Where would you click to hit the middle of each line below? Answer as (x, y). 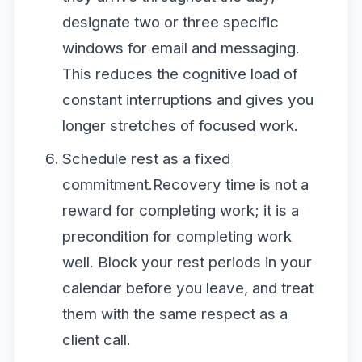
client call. (96, 339)
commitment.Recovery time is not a (185, 184)
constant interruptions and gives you (187, 100)
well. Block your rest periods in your (187, 262)
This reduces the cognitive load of (180, 74)
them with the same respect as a (175, 314)
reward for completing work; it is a (180, 210)
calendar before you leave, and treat (187, 288)
